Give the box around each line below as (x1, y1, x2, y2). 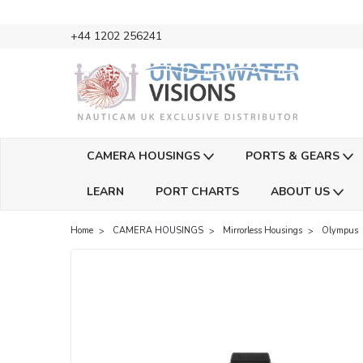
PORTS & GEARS (245, 148, 343, 164)
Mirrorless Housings (223, 224, 302, 237)
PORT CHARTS (155, 184, 239, 199)
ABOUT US (270, 184, 333, 199)
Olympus (322, 224, 358, 237)
